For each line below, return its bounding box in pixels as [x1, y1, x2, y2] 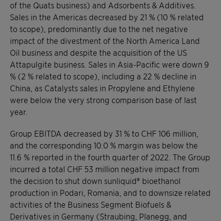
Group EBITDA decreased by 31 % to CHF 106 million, [10, 128, 198, 138]
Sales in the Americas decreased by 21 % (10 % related [10, 11, 204, 22]
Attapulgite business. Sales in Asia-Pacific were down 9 [10, 59, 209, 69]
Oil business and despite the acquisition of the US [10, 47, 187, 57]
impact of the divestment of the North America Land [10, 35, 200, 45]
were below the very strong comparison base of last [10, 94, 197, 105]
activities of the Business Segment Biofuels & [10, 199, 171, 209]
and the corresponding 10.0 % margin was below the [10, 140, 198, 150]
